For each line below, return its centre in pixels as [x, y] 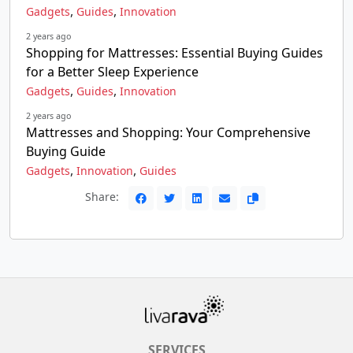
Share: [103, 197]
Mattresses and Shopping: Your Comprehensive [168, 132]
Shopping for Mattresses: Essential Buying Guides [175, 53]
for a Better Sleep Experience [112, 72]
